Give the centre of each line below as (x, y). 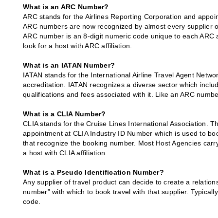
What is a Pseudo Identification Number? (93, 173)
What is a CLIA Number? (64, 114)
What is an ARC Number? (66, 7)
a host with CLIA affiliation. (65, 153)
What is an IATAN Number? (69, 65)
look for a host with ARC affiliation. (78, 46)
